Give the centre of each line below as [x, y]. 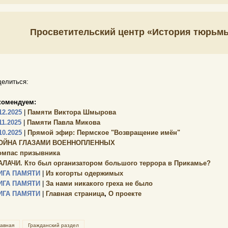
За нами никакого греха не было [98, 183]
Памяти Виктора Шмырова [71, 112]
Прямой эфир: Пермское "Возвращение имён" [103, 133]
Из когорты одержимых [83, 173]
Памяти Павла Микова [63, 122]
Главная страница [74, 194]
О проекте [125, 194]
